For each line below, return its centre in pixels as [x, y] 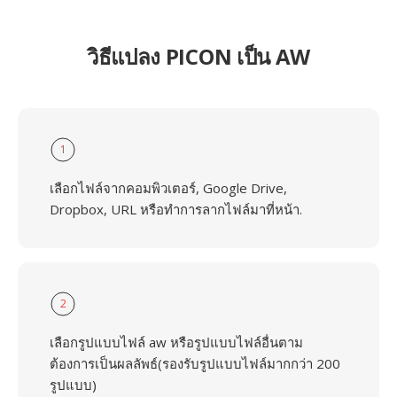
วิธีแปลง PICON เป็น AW [198, 56]
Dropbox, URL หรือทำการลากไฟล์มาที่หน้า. [176, 209]
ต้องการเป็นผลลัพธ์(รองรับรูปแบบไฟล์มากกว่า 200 [195, 363]
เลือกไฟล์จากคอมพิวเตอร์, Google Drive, [168, 188]
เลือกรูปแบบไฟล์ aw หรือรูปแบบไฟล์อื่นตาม [176, 342]
